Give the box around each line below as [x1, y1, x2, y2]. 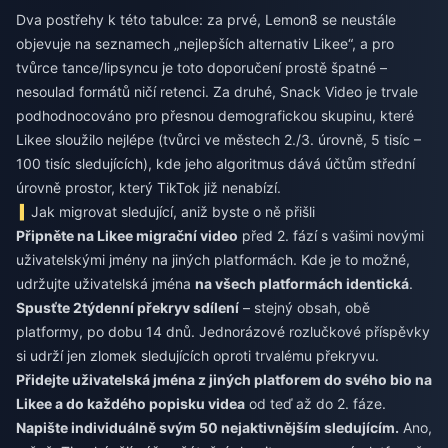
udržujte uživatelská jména [16, 275, 195, 293]
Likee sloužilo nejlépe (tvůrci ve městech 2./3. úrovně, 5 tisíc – [16, 131, 421, 149]
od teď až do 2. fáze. [245, 395, 386, 413]
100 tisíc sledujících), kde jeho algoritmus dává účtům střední [16, 155, 415, 173]
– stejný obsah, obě [239, 299, 370, 317]
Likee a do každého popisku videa [16, 395, 245, 413]
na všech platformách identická [195, 275, 409, 293]
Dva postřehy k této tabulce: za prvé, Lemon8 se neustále [16, 11, 396, 29]
